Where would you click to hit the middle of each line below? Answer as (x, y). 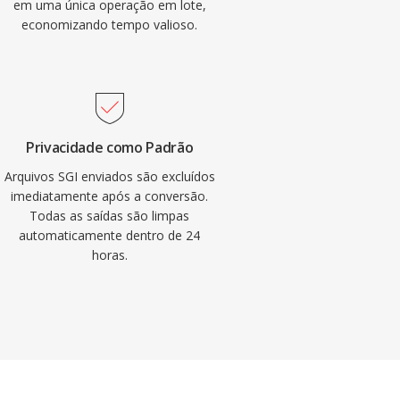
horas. (109, 255)
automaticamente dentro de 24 (110, 235)
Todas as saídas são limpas (110, 216)
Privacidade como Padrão (109, 147)
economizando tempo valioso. (110, 25)
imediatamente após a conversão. (110, 196)
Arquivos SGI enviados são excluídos (109, 176)
